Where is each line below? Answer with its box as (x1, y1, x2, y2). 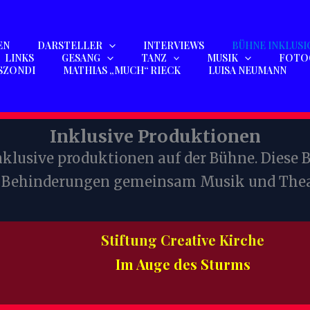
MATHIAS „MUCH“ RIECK (63, 63, 181, 77)
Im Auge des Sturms (115, 255, 250, 273)
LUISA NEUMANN (208, 63, 286, 77)
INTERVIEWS (143, 38, 204, 52)
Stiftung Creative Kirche (101, 230, 264, 249)
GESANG (62, 51, 101, 64)
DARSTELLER (37, 38, 103, 52)
